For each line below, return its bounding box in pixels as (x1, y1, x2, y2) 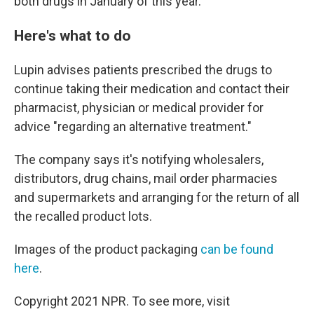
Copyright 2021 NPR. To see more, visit (14, 293, 230, 308)
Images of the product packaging (14, 241, 200, 257)
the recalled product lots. (14, 208, 152, 224)
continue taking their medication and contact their (14, 81, 289, 96)
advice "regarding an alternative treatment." (14, 118, 252, 134)
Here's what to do (14, 26, 131, 44)
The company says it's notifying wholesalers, (14, 151, 264, 167)
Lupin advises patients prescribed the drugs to (14, 62, 272, 77)
